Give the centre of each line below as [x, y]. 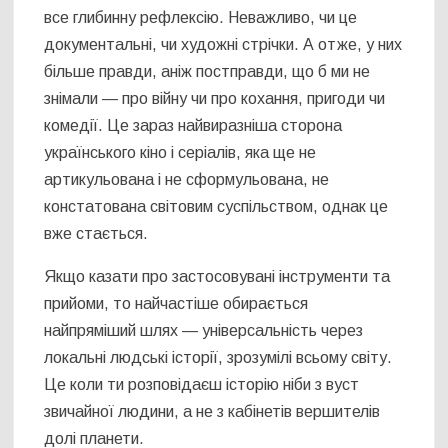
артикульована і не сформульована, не [187, 180]
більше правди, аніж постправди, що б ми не [207, 72]
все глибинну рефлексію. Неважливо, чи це [201, 18]
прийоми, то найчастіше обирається [176, 304]
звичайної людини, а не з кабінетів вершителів [212, 412]
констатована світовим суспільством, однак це [216, 207]
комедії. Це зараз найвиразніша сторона [193, 126]
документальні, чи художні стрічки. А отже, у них [223, 45]
